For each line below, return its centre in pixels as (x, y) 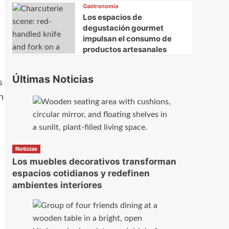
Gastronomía (100, 6)
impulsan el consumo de (127, 39)
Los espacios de (112, 17)
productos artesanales (124, 50)
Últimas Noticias (53, 79)
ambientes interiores (57, 185)
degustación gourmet (123, 28)
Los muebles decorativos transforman (94, 162)
